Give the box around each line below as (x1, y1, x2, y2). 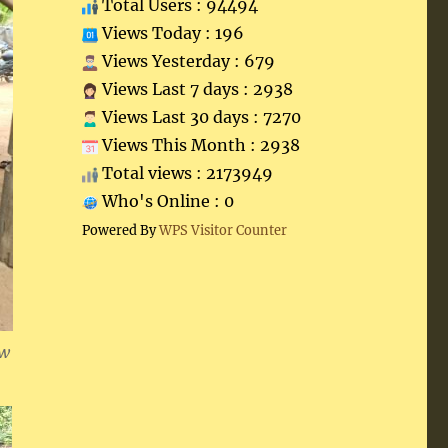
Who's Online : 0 (97, 191, 234, 211)
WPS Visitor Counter (158, 222, 287, 238)
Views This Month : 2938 (97, 135, 300, 155)
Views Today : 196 (97, 23, 244, 43)
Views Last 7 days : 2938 (97, 79, 293, 99)
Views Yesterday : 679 (97, 51, 275, 71)
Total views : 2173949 (97, 163, 273, 183)
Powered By (81, 222, 159, 238)
